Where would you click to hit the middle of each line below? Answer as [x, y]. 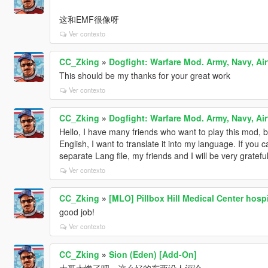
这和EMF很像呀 [89, 19]
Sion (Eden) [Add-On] [153, 254]
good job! [77, 211]
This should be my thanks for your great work [144, 75]
